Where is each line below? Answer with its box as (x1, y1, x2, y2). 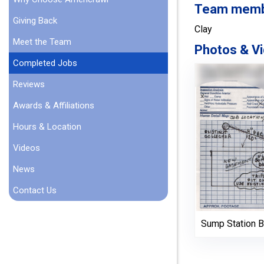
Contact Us (13, 185, 57, 196)
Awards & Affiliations (13, 100, 94, 111)
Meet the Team (13, 37, 71, 48)
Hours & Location (13, 121, 81, 133)
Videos (13, 143, 40, 154)
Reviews (13, 79, 45, 90)
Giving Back (13, 15, 57, 27)
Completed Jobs (13, 58, 77, 69)
